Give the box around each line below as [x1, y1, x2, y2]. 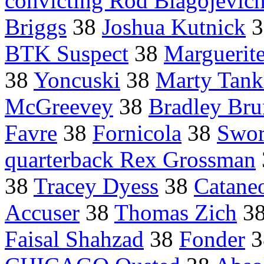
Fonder [179, 226, 245, 252]
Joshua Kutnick [102, 14, 246, 40]
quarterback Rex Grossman [5, 147, 256, 173]
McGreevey [5, 94, 113, 120]
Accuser [5, 200, 80, 226]
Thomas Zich [114, 200, 237, 226]
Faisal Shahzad [5, 226, 144, 252]
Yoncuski [34, 67, 120, 93]
